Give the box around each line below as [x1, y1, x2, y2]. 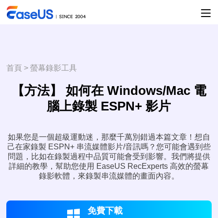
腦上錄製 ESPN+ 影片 [47, 99, 171, 113]
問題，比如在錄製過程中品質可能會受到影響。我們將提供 [7, 152, 210, 161]
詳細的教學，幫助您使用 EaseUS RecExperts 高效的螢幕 [9, 162, 209, 170]
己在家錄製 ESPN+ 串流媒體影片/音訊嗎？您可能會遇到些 [7, 143, 211, 151]
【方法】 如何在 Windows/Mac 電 [11, 83, 206, 98]
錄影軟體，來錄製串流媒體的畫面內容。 [38, 172, 179, 180]
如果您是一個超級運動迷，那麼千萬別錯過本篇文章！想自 [7, 133, 210, 141]
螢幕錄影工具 [30, 64, 77, 72]
